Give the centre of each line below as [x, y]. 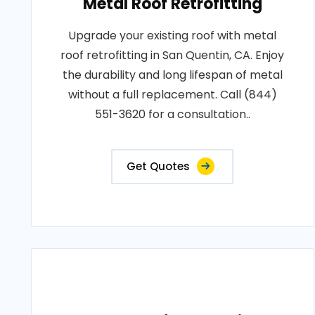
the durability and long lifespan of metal [172, 75]
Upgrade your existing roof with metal [173, 36]
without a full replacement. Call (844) [172, 95]
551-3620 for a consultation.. [172, 114]
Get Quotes [159, 166]
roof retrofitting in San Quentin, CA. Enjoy [173, 55]
